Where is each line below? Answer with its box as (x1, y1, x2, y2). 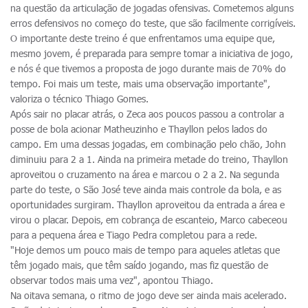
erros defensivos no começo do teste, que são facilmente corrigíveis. (10, 17, 296, 29)
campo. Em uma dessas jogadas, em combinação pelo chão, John (10, 138, 286, 150)
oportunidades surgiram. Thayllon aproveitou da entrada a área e (10, 199, 285, 210)
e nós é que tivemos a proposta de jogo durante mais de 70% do (10, 63, 286, 74)
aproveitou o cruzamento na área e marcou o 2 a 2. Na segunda (10, 168, 279, 180)
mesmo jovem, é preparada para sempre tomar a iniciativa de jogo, (10, 47, 293, 59)
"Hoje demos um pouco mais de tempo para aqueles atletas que (10, 244, 280, 256)
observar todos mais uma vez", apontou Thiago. (10, 274, 213, 286)
